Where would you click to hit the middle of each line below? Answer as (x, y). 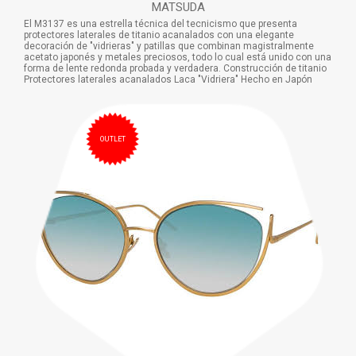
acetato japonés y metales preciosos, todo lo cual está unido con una (178, 57)
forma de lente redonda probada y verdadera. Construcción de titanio (175, 68)
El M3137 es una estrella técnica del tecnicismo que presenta (161, 23)
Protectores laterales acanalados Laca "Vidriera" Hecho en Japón (168, 79)
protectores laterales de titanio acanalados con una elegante (159, 35)
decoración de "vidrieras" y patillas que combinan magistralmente (169, 46)
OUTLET (112, 139)
